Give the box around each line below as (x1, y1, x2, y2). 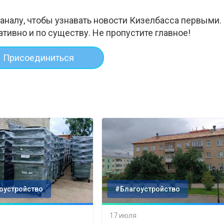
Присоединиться (3, 52, 74, 63)
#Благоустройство (115, 185, 180, 193)
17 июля (109, 211, 137, 219)
